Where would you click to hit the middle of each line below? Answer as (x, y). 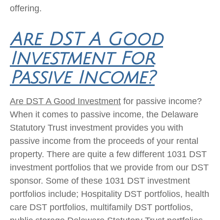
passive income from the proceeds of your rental (104, 141)
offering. (26, 8)
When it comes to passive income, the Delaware (104, 114)
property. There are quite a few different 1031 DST (108, 154)
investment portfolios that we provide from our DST (109, 167)
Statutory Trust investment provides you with (96, 127)
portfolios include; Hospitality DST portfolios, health (110, 194)
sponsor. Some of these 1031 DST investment (100, 180)
